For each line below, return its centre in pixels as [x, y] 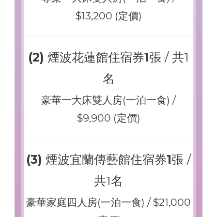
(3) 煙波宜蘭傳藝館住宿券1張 [105, 159]
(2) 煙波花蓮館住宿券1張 [96, 57]
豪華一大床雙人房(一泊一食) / [108, 100]
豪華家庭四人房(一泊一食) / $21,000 [108, 202]
